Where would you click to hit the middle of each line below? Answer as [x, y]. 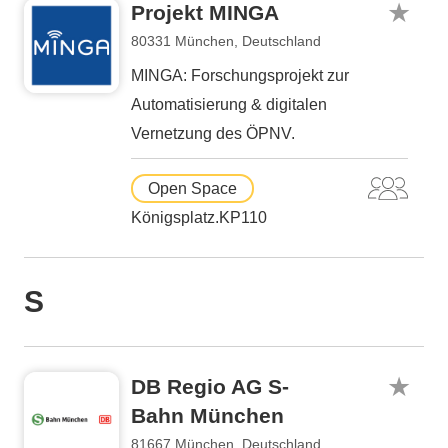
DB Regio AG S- [210, 386]
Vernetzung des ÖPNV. [213, 133]
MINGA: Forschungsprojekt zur [240, 75]
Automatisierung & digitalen [229, 104]
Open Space [192, 188]
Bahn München [207, 415]
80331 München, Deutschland [226, 41]
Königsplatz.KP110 [199, 217]
